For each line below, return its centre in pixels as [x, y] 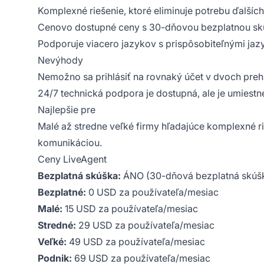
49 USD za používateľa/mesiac [136, 241]
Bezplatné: [62, 192]
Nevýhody [60, 60]
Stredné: [57, 225]
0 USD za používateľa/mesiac [152, 192]
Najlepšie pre [67, 109]
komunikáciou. [70, 142]
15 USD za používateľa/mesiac [130, 208]
